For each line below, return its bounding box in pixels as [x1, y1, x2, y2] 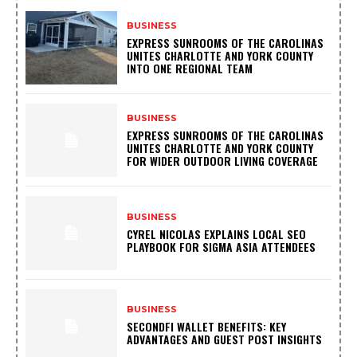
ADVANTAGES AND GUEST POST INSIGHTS [127, 331, 323, 348]
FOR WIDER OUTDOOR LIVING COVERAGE [127, 151, 319, 169]
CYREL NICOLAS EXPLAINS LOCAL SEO [127, 225, 307, 242]
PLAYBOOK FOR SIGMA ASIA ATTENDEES [127, 237, 316, 255]
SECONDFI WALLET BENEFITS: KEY [127, 318, 287, 335]
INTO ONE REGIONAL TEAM [127, 59, 253, 76]
